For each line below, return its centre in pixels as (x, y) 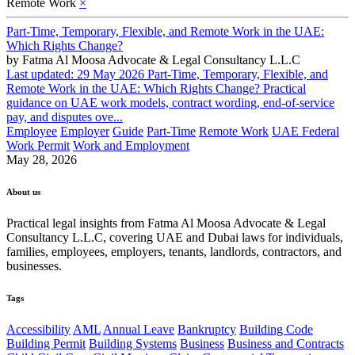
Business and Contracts (286, 343)
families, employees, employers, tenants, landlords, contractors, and (174, 251)
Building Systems (133, 343)
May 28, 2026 (42, 160)
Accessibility (38, 329)
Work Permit (38, 145)
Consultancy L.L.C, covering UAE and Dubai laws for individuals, (175, 237)
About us (23, 191)
